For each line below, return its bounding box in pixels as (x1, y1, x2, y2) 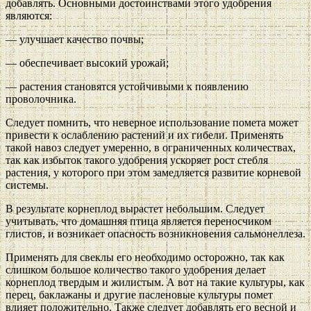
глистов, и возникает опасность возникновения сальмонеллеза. (6, 228, 305, 240)
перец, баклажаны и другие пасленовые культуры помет (6, 289, 273, 301)
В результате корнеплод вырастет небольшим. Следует (6, 203, 264, 215)
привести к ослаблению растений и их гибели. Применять (6, 129, 283, 142)
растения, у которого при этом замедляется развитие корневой (6, 167, 301, 179)
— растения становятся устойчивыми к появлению (6, 81, 249, 93)
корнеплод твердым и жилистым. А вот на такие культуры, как (6, 276, 305, 289)
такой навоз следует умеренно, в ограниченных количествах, (6, 142, 296, 154)
